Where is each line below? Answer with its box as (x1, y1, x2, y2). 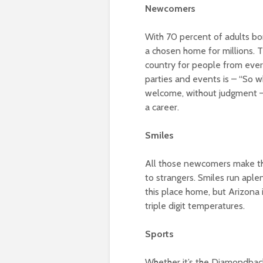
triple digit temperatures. (145, 200, 245, 212)
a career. (145, 102, 179, 113)
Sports (145, 228, 174, 240)
